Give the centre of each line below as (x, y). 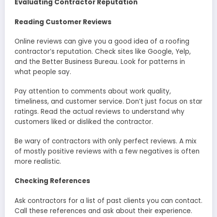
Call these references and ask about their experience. (103, 211)
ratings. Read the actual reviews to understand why (100, 112)
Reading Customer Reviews (63, 22)
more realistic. (38, 162)
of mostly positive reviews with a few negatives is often (107, 152)
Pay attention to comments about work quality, (93, 92)
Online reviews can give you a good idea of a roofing (102, 41)
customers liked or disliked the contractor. (84, 122)
